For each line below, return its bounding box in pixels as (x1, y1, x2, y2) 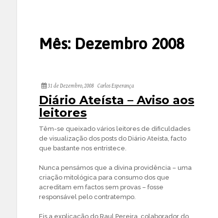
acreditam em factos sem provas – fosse (39, 183, 163, 191)
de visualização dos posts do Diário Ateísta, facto (39, 135, 186, 142)
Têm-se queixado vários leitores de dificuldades (39, 125, 190, 132)
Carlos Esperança (97, 83, 134, 89)
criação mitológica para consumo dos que (39, 174, 169, 181)
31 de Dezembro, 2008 (47, 83, 94, 89)
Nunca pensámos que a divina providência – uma (39, 164, 192, 171)
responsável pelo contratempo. (39, 193, 136, 200)
